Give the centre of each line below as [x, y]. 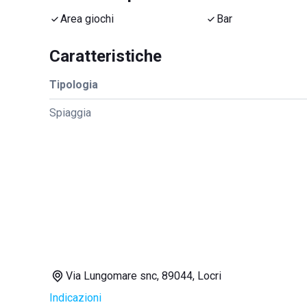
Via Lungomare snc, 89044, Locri [144, 276]
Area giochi [87, 19]
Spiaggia [70, 113]
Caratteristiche [106, 56]
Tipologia [74, 85]
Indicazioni [75, 298]
